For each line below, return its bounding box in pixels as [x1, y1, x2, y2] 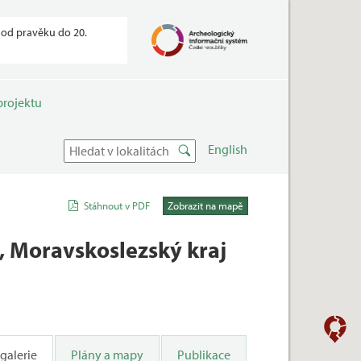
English [208, 140, 248, 157]
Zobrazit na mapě [168, 199, 244, 212]
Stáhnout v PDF [84, 199, 151, 212]
